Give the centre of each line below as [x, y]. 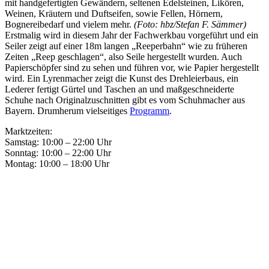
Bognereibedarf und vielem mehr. [69, 25]
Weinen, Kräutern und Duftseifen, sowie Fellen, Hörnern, [114, 14]
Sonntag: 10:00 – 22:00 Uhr [58, 153]
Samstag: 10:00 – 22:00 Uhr [58, 142]
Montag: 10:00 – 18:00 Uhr [57, 164]
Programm [150, 111]
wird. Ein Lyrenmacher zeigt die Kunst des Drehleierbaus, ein [122, 79]
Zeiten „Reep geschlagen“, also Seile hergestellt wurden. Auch [123, 57]
